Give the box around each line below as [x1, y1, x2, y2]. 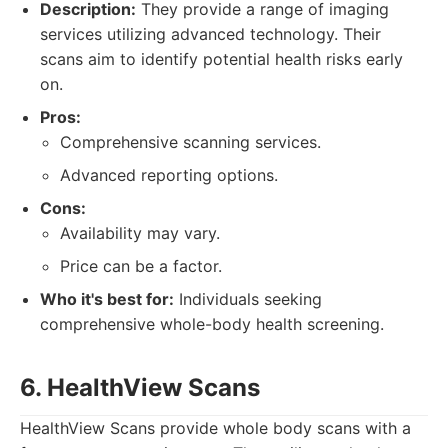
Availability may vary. [60, 223, 220, 243]
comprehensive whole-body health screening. [40, 314, 384, 334]
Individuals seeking [174, 289, 322, 309]
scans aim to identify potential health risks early [40, 49, 403, 69]
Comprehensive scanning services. [60, 132, 321, 152]
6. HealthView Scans [20, 373, 260, 402]
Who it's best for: [40, 289, 174, 309]
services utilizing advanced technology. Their [40, 24, 381, 44]
